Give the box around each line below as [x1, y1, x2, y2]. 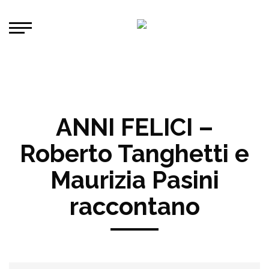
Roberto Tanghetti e [20, 139, 249, 168]
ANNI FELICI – [56, 113, 213, 141]
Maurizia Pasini [50, 166, 219, 194]
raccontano [69, 192, 200, 220]
